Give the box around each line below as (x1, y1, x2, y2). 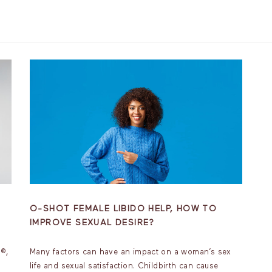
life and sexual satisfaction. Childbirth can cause (30, 262, 219, 270)
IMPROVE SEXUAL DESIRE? (30, 219, 155, 227)
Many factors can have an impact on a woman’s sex (30, 248, 231, 256)
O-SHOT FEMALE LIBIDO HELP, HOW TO (30, 205, 217, 213)
